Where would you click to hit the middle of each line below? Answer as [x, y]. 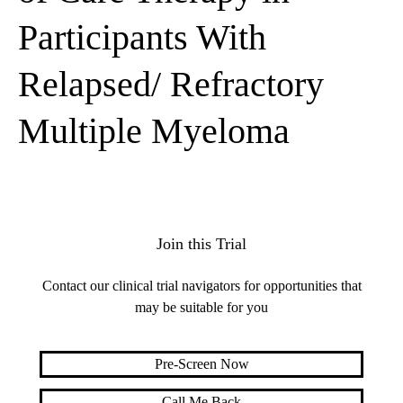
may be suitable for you [201, 308]
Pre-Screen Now [201, 364]
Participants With [142, 38]
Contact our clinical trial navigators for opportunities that [201, 286]
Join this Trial [201, 244]
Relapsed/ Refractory [171, 85]
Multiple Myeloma [154, 131]
